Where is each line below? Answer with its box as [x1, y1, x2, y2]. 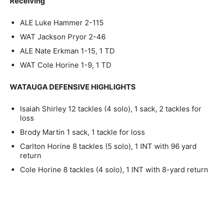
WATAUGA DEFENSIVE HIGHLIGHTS [10, 82, 136, 91]
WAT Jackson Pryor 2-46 [20, 32, 106, 41]
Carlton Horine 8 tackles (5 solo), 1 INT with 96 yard [20, 141, 197, 151]
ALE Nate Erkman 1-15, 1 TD [20, 46, 115, 55]
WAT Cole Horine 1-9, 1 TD [20, 60, 111, 70]
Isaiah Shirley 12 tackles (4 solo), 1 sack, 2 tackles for [20, 104, 201, 113]
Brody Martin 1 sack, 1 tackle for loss [20, 127, 145, 137]
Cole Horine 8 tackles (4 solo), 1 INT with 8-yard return [20, 164, 208, 174]
